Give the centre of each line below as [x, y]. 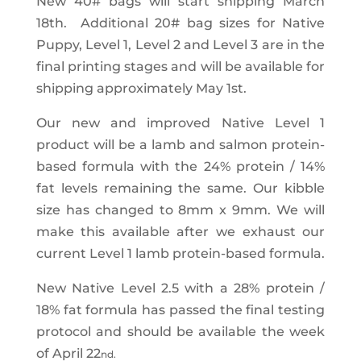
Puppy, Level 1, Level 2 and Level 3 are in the [180, 45]
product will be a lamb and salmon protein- [180, 145]
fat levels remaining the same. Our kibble [180, 189]
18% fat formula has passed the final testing [180, 310]
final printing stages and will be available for [180, 67]
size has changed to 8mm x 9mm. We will [180, 210]
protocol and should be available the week [180, 332]
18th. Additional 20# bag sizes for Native [180, 23]
